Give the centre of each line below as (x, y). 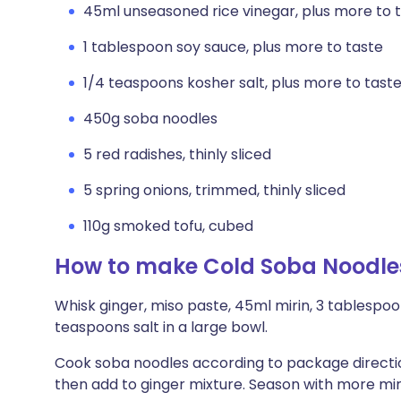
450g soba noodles (150, 119)
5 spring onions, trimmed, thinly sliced (214, 190)
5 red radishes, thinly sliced (177, 154)
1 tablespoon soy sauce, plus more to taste (233, 47)
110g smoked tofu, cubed (168, 226)
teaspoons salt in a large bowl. (161, 327)
